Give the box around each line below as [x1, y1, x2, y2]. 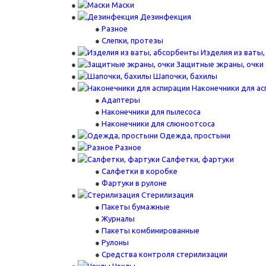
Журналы [102, 214, 135, 223]
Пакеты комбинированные [102, 226, 199, 235]
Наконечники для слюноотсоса [102, 119, 215, 128]
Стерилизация [141, 191, 194, 199]
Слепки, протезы [102, 36, 163, 45]
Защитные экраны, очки [176, 60, 264, 68]
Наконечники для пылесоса [102, 107, 201, 116]
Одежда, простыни [160, 131, 230, 140]
